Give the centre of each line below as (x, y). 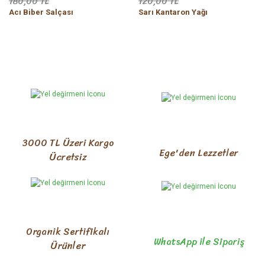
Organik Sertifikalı (68, 232)
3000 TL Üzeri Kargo (68, 143)
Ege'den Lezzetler (199, 153)
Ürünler (68, 246)
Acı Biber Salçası (41, 12)
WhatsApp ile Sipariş (199, 242)
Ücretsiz (68, 157)
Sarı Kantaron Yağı (173, 12)
